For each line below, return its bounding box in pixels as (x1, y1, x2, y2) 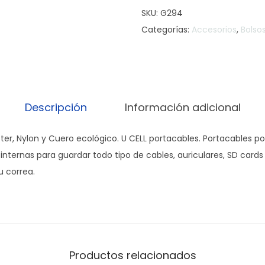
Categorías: (141, 23, 192, 35)
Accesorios (192, 23, 237, 35)
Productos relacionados (69, 247, 196, 263)
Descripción (24, 99, 87, 115)
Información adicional (124, 99, 241, 115)
